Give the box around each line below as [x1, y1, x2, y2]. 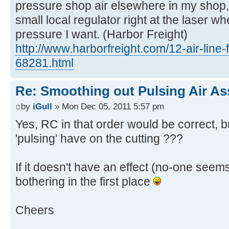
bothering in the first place [15, 174, 153, 188]
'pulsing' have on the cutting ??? [15, 131, 183, 145]
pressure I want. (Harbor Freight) [15, 28, 188, 41]
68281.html [15, 56, 74, 70]
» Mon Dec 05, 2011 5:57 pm [52, 101, 164, 111]
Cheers [15, 203, 54, 217]
